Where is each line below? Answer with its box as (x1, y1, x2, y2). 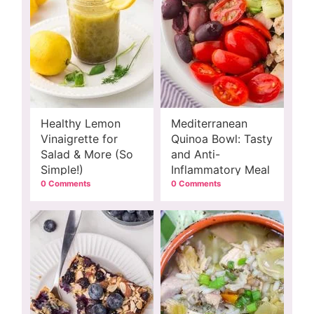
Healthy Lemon (41, 116, 121, 130)
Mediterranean (171, 116, 247, 130)
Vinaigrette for (41, 131, 118, 146)
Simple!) (41, 162, 83, 177)
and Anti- (171, 146, 220, 161)
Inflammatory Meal (171, 162, 270, 177)
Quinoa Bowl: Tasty (171, 131, 273, 146)
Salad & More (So (41, 146, 133, 161)
